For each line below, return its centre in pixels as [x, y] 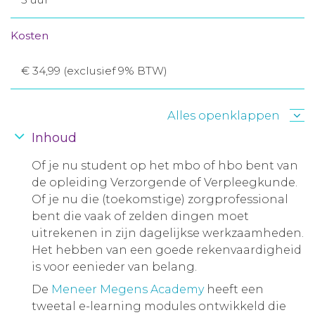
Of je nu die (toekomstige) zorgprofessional [160, 199]
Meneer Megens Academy [128, 289]
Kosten [30, 36]
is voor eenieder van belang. [116, 267]
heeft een [234, 289]
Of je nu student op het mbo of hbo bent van [165, 166]
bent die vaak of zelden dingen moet [140, 216]
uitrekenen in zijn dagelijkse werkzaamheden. [168, 233]
